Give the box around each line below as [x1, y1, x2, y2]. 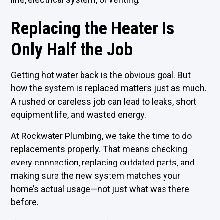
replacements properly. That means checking [11, 144, 188, 154]
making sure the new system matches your [11, 170, 181, 181]
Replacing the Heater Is [11, 18, 175, 39]
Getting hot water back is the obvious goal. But [11, 70, 191, 80]
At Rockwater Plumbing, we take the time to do [11, 131, 192, 141]
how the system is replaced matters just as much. [11, 83, 207, 93]
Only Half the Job [11, 39, 133, 60]
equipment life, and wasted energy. [11, 110, 147, 120]
